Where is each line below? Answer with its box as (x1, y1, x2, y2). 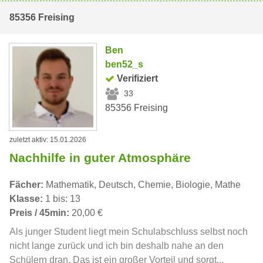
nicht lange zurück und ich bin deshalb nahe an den (9, 240, 224, 251)
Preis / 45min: (9, 207, 69, 218)
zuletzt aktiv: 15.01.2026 (9, 135, 86, 144)
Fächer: (9, 179, 43, 190)
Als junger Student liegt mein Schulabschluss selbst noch (9, 226, 248, 237)
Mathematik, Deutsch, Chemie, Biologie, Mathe (43, 179, 241, 190)
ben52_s (105, 59, 144, 69)
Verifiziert (117, 73, 159, 83)
